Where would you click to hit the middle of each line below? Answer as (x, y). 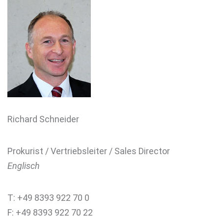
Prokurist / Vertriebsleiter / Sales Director (89, 151)
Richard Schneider (43, 119)
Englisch (24, 166)
